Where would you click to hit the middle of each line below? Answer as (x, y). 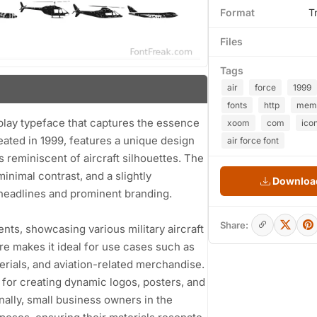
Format (237, 12)
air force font (253, 140)
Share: (234, 225)
